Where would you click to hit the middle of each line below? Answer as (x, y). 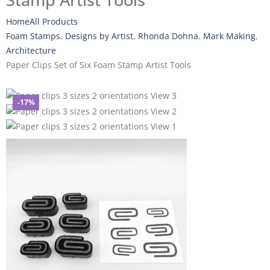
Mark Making (229, 36)
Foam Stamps (33, 36)
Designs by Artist (99, 36)
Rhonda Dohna (168, 36)
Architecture (31, 50)
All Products (54, 21)
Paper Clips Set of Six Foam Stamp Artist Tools (99, 65)
